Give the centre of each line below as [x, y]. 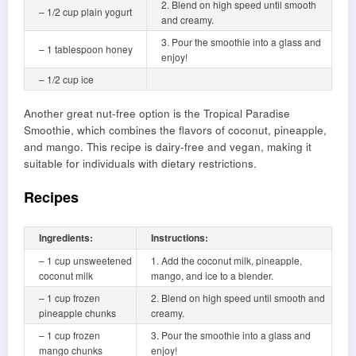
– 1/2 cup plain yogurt [85, 12]
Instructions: [180, 237]
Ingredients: [66, 237]
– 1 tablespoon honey [86, 49]
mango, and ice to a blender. [212, 275]
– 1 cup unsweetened [85, 260]
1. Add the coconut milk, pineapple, [226, 260]
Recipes [51, 197]
